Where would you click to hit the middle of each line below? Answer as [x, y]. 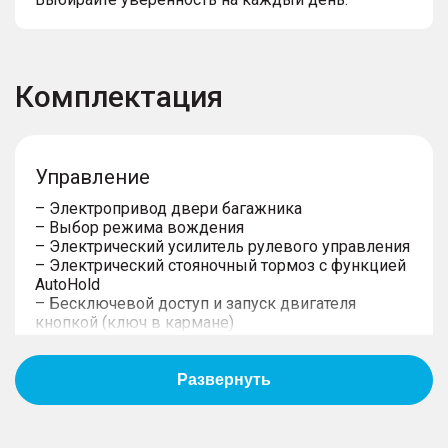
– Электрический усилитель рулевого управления [222, 246]
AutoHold [67, 284]
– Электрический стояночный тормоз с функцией [220, 265]
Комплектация [119, 96]
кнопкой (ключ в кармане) [134, 322]
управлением [85, 360]
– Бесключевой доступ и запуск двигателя [195, 303]
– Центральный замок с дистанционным [187, 341]
